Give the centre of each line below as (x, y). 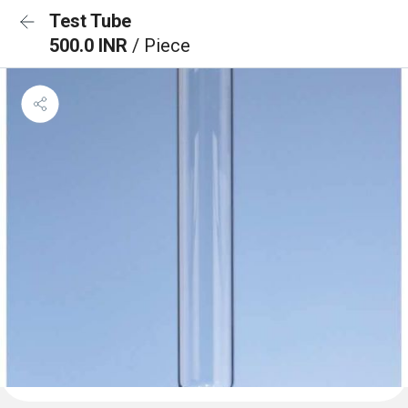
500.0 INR (91, 46)
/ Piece (161, 46)
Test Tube (90, 21)
